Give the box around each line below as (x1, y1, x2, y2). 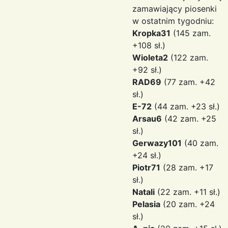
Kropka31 (132, 28, 170, 38)
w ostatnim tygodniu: (132, 16, 214, 26)
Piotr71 (132, 162, 160, 173)
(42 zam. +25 (162, 113, 216, 124)
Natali (132, 187, 155, 197)
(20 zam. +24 (160, 199, 215, 209)
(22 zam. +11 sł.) (155, 187, 220, 197)
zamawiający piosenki (132, 4, 217, 14)
